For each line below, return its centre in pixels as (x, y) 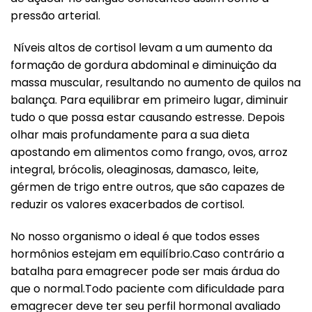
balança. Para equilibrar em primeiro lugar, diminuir (149, 100)
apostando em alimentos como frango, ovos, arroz (149, 152)
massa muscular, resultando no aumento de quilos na (156, 82)
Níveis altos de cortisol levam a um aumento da (141, 47)
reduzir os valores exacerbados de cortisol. (127, 204)
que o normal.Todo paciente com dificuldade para (147, 288)
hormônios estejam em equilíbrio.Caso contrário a (147, 253)
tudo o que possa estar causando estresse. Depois (148, 117)
